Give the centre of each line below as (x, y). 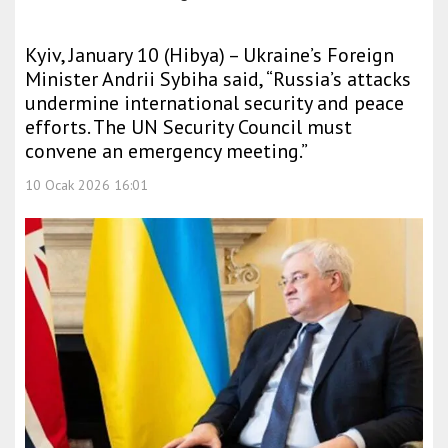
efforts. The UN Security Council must (188, 127)
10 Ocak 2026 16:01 (86, 185)
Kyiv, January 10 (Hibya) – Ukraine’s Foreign (209, 55)
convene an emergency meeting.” (166, 151)
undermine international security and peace (214, 103)
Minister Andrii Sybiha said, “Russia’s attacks (218, 79)
